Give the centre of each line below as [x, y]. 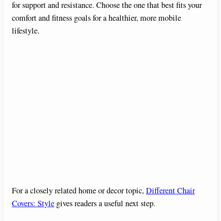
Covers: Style [33, 203]
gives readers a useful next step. [105, 203]
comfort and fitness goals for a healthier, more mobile [96, 18]
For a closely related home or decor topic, [79, 190]
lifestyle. [26, 31]
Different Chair [170, 190]
